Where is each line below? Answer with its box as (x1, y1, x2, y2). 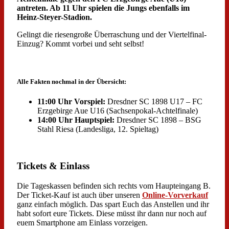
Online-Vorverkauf (142, 191, 208, 200)
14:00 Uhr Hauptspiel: (37, 115, 114, 124)
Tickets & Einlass (17, 161, 89, 172)
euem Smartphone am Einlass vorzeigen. (17, 218, 148, 227)
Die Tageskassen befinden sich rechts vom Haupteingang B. (17, 181, 211, 191)
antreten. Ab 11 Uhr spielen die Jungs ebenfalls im (17, 4, 190, 13)
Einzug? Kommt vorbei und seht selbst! (17, 39, 144, 49)
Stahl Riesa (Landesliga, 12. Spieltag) (37, 124, 158, 133)
